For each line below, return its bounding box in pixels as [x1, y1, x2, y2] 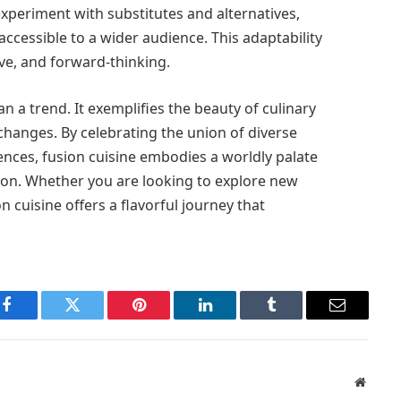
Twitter [71, 310, 118, 327]
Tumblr [269, 310, 318, 327]
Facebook [4, 310, 68, 327]
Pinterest [137, 310, 194, 327]
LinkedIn [203, 310, 263, 327]
